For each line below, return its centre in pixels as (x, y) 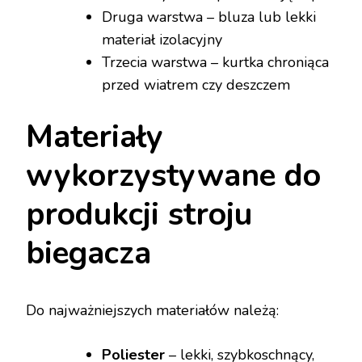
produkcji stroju (139, 215)
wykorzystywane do (173, 176)
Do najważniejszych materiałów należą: (152, 311)
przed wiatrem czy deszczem (196, 85)
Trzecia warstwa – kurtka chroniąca (215, 63)
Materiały (95, 137)
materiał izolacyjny (162, 40)
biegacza (88, 254)
